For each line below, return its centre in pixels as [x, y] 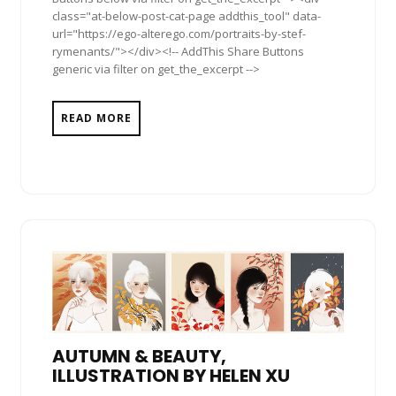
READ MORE [96, 118]
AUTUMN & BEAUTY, [139, 356]
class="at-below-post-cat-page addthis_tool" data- [187, 15]
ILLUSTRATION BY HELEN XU [171, 376]
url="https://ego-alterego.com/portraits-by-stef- [179, 33]
